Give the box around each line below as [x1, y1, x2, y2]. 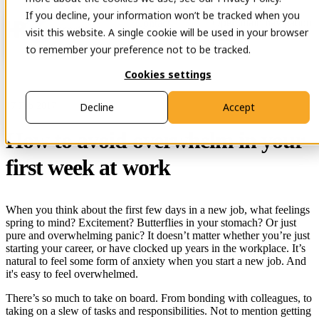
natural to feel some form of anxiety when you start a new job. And [6, 255, 306, 267]
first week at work [6, 155, 170, 180]
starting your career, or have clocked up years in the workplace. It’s [6, 242, 305, 254]
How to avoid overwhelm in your [6, 127, 304, 153]
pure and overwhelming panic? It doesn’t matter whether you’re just [6, 229, 310, 241]
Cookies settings [124, 67, 211, 81]
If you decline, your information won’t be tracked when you [26, 8, 300, 22]
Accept [222, 100, 255, 115]
